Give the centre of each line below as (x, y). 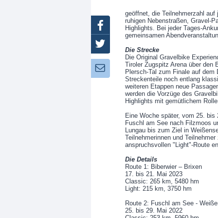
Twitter (137, 44)
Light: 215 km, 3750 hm (158, 189)
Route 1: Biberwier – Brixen (163, 167)
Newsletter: (138, 68)
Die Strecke (142, 50)
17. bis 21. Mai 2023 (154, 174)
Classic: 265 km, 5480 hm (162, 181)
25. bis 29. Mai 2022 (154, 210)
